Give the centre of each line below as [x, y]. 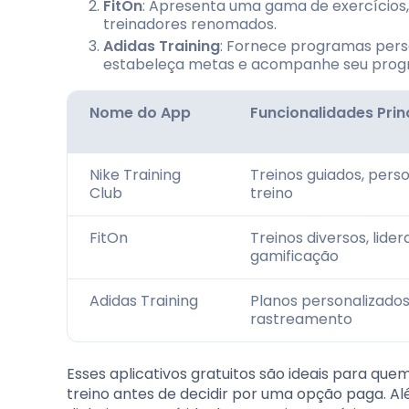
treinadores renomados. [190, 24]
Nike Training [135, 174]
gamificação [294, 256]
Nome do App [140, 112]
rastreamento [301, 319]
